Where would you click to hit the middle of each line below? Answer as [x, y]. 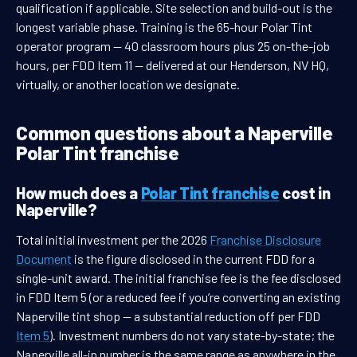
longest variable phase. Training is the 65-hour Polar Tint [164, 27]
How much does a [78, 193]
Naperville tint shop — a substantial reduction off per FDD [168, 316]
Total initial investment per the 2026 [113, 240]
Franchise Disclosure [265, 240]
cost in [305, 193]
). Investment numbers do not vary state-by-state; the [192, 335]
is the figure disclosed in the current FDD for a [193, 259]
